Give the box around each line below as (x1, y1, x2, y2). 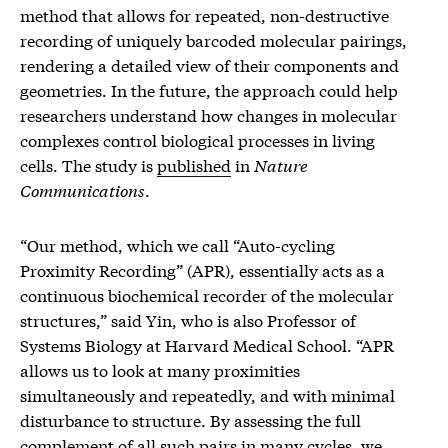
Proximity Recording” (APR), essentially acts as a (20, 257, 385, 281)
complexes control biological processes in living (20, 127, 375, 151)
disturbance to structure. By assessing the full (20, 407, 361, 431)
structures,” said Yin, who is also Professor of (20, 307, 356, 331)
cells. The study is (20, 152, 157, 176)
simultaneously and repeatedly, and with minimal (20, 382, 395, 406)
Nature (254, 152, 308, 176)
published (157, 152, 231, 176)
